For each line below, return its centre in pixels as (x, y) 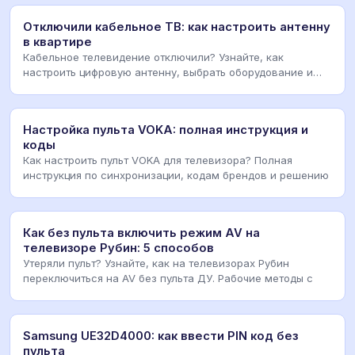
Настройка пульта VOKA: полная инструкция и (166, 130)
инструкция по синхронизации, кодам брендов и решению (176, 175)
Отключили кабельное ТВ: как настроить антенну (177, 27)
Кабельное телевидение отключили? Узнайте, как (153, 57)
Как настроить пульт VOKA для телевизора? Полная (158, 160)
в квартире (57, 42)
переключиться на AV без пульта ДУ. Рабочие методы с (168, 278)
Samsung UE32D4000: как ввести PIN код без (160, 336)
